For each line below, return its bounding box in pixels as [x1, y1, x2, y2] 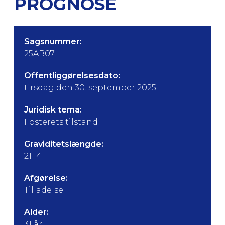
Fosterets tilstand [24, 117, 98, 127]
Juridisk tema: [24, 105, 82, 115]
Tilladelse [24, 185, 63, 195]
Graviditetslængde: [24, 139, 103, 149]
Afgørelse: [24, 173, 68, 183]
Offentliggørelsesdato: [24, 71, 120, 80]
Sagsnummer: [24, 37, 82, 46]
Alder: [24, 207, 49, 217]
